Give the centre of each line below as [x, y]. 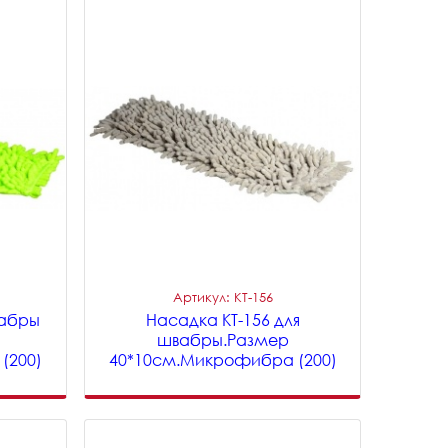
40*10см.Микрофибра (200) [222, 360]
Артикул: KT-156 [222, 297]
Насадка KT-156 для [222, 320]
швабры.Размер [222, 340]
